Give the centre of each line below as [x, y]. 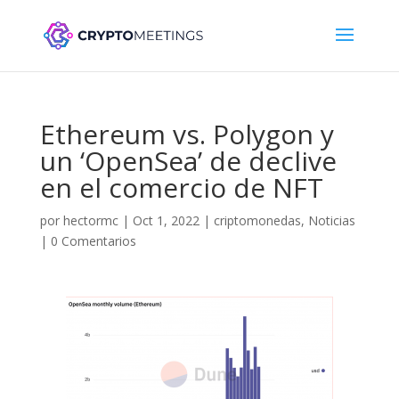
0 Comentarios [93, 241]
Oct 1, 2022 [166, 220]
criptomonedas [257, 220]
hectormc [90, 220]
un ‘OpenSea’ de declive [188, 161]
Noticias [331, 220]
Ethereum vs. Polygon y [187, 134]
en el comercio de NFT [181, 187]
